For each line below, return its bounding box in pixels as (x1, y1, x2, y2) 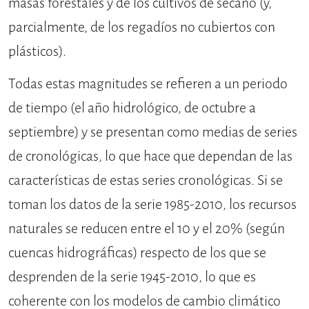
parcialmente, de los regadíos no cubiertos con (8, 18, 275, 37)
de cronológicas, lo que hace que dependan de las (8, 147, 292, 166)
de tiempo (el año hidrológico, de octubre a (8, 99, 256, 118)
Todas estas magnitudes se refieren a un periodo (8, 74, 288, 94)
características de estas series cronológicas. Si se (8, 171, 283, 190)
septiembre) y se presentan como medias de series (8, 123, 297, 142)
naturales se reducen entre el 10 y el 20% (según (8, 219, 285, 239)
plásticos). (8, 42, 66, 61)
